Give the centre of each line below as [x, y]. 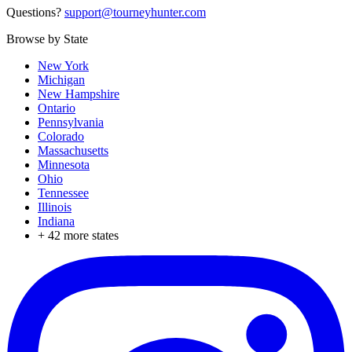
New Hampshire [79, 94]
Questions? [35, 12]
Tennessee [63, 193]
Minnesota [64, 165]
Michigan [61, 80]
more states [90, 235]
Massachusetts [73, 150]
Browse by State [47, 39]
